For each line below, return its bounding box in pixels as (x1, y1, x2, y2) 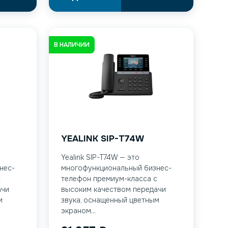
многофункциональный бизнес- (61, 163, 172, 173)
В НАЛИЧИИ (53, 40, 90, 49)
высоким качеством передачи (61, 185, 166, 194)
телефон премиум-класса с (61, 174, 157, 183)
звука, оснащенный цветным (61, 195, 159, 205)
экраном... (61, 206, 96, 215)
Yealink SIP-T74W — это (61, 153, 139, 162)
